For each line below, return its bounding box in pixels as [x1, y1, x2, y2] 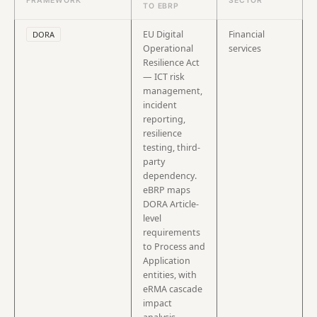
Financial [229, 28, 265, 40]
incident [143, 99, 177, 111]
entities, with [143, 269, 197, 281]
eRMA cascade [143, 283, 202, 295]
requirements [143, 226, 200, 238]
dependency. [143, 170, 197, 182]
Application [143, 255, 190, 267]
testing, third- [143, 142, 200, 154]
